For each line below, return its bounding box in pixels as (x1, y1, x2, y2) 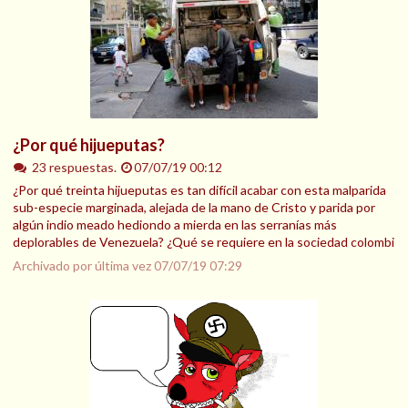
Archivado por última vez (13, 257, 154, 273)
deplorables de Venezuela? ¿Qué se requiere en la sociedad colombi (13, 233, 394, 250)
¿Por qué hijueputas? (13, 134, 165, 155)
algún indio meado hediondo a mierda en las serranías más (13, 216, 337, 232)
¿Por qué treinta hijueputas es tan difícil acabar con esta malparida (13, 181, 386, 198)
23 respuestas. (31, 158, 119, 175)
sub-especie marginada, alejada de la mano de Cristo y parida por (13, 199, 375, 215)
